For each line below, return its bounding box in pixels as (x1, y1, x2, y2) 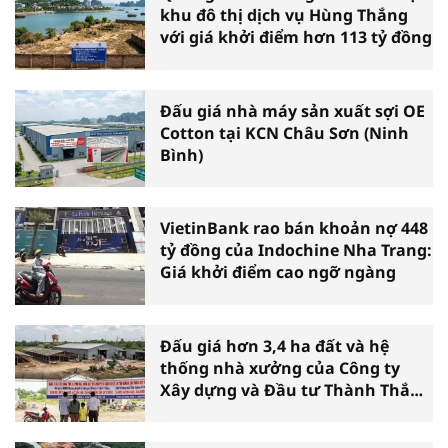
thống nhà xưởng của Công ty (160, 356, 400, 379)
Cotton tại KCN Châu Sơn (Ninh (160, 121, 409, 144)
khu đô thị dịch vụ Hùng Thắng (160, 4, 408, 27)
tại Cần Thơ (160, 400, 252, 423)
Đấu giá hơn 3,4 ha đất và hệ (160, 334, 389, 357)
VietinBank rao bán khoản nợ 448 (160, 217, 428, 240)
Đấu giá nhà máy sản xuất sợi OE (160, 99, 425, 122)
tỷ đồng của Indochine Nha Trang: (160, 239, 432, 262)
